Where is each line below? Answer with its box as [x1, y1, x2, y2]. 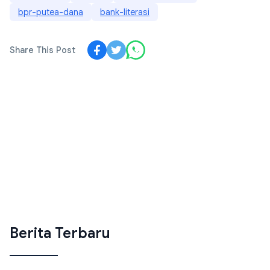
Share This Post [10, 45, 75, 56]
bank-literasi [100, 7, 149, 18]
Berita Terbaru [10, 224, 110, 243]
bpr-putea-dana [18, 7, 83, 18]
